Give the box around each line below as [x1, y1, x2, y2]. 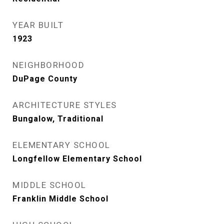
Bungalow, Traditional [12, 114, 103, 123]
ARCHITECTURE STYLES [12, 100, 117, 110]
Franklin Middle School [12, 194, 108, 203]
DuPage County [12, 74, 77, 83]
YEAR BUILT [12, 20, 63, 30]
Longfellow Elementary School [12, 154, 142, 163]
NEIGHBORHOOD [12, 60, 84, 70]
